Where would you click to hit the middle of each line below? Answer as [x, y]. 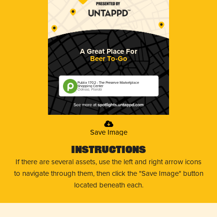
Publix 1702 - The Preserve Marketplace [108, 83]
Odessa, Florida [90, 90]
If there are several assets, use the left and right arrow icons [108, 161]
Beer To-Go [108, 58]
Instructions [108, 150]
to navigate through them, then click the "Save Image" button [108, 173]
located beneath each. [108, 185]
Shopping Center [91, 86]
